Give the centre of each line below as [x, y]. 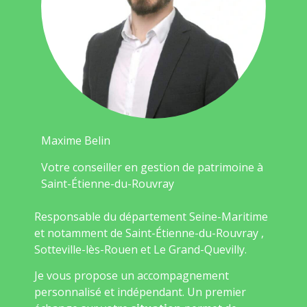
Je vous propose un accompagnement [132, 276]
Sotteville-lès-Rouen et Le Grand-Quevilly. [140, 249]
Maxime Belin [77, 141]
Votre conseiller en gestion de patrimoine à [152, 167]
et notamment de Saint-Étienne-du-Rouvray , [149, 233]
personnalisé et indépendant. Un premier [140, 292]
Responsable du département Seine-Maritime [151, 216]
